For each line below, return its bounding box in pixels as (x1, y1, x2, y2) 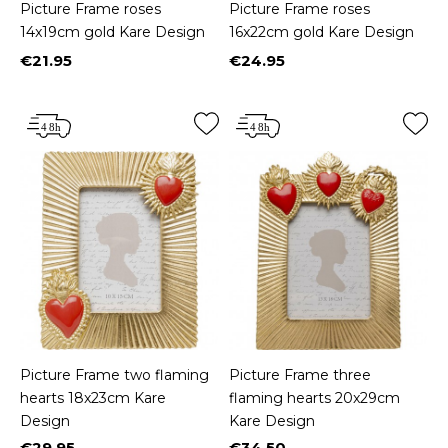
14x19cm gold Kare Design (20, 22, 205, 41)
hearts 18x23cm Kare (20, 388, 166, 407)
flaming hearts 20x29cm (229, 388, 400, 407)
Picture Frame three (229, 365, 371, 384)
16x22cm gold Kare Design (229, 22, 414, 41)
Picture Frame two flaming (20, 365, 209, 384)
